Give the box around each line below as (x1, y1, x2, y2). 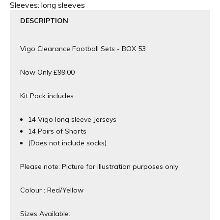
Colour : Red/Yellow (20, 186, 83, 195)
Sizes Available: (20, 209, 70, 219)
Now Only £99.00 (20, 68, 75, 77)
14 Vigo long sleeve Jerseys (28, 115, 116, 124)
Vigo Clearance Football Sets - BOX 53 (20, 44, 146, 54)
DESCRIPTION (20, 16, 68, 26)
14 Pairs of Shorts (28, 127, 86, 136)
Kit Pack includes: (20, 91, 75, 101)
